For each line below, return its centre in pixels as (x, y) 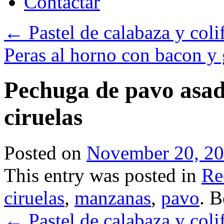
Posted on (43, 152)
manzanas (113, 197)
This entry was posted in (103, 175)
